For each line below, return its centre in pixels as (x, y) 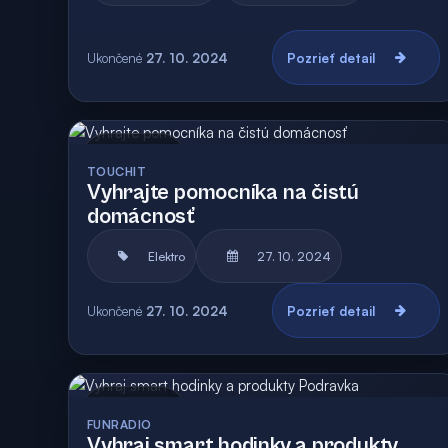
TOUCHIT (117, 171)
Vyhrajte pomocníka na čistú (223, 192)
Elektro (166, 256)
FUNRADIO (119, 424)
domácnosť (141, 216)
